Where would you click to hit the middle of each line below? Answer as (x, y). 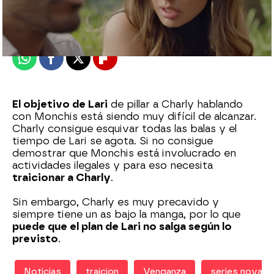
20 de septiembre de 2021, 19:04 (141, 29)
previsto (35, 239)
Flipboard (128, 63)
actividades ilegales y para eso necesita (113, 165)
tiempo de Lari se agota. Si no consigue (113, 141)
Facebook (74, 63)
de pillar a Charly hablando (175, 104)
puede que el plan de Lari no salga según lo (122, 227)
